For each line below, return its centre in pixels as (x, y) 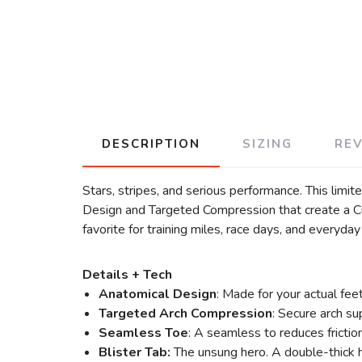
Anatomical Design (158, 294)
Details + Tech (127, 275)
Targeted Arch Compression (185, 314)
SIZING (267, 144)
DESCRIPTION (151, 144)
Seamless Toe (143, 333)
